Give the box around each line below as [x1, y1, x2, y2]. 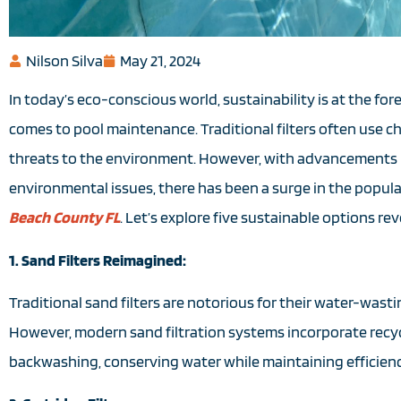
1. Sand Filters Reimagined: [9, 250, 186, 269]
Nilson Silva [26, 51, 103, 71]
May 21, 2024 [120, 51, 200, 71]
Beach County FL [9, 208, 120, 227]
